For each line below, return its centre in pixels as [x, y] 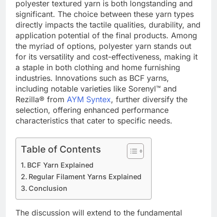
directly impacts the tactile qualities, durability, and [108, 24]
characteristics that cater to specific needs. [94, 120]
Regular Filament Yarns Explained [85, 176]
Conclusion [48, 188]
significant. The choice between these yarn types [105, 14]
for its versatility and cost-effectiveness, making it [107, 56]
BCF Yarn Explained [60, 165]
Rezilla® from [41, 99]
